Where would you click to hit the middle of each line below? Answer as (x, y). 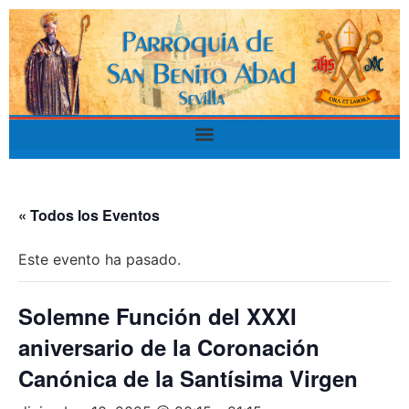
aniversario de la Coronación (169, 346)
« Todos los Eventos (89, 215)
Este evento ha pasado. (100, 259)
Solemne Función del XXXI (157, 315)
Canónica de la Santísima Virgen (188, 378)
